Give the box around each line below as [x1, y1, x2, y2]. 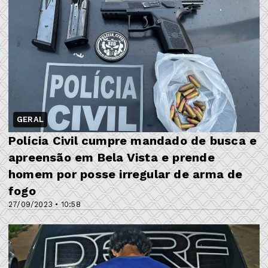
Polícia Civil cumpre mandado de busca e [8, 133, 257, 148]
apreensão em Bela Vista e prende [8, 150, 215, 165]
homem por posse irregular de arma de [8, 166, 243, 181]
